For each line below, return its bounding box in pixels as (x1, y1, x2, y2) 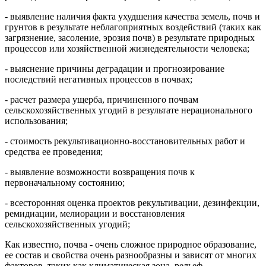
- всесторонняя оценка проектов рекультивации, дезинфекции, (5, 197, 259, 208)
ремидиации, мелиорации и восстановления (5, 208, 185, 218)
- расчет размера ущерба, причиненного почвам (5, 94, 198, 104)
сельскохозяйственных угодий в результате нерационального (5, 104, 252, 115)
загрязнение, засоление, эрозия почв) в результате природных (5, 32, 255, 43)
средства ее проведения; (5, 146, 103, 157)
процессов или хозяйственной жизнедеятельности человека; (5, 43, 249, 53)
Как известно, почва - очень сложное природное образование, (5, 239, 256, 249)
